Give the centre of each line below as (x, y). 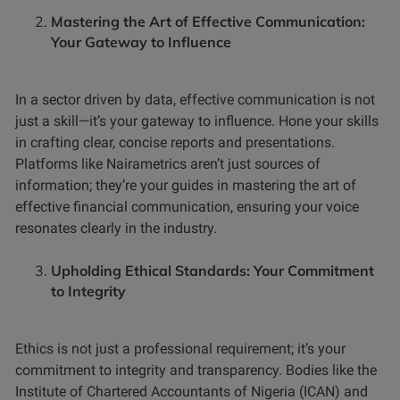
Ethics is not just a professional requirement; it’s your (180, 349)
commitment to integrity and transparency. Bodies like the (196, 371)
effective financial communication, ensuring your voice (187, 207)
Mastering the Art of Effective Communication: (208, 22)
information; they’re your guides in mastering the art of (186, 186)
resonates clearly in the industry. (116, 229)
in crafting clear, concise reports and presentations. (175, 143)
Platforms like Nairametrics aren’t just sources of (168, 164)
